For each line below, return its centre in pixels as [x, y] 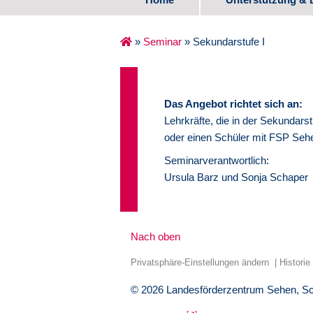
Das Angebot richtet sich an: [233, 104]
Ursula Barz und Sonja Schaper [236, 177]
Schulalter [251, 98]
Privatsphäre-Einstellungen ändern [200, 262]
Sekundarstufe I [229, 42]
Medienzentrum [264, 163]
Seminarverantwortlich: [216, 161]
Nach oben [155, 237]
